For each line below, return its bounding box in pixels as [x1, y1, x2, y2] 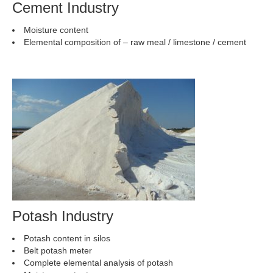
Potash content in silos [24, 233, 110, 243]
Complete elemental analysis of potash [24, 258, 173, 268]
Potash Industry [12, 208, 113, 224]
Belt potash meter [24, 246, 92, 255]
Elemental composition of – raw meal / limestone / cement [24, 37, 246, 47]
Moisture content [24, 25, 88, 35]
